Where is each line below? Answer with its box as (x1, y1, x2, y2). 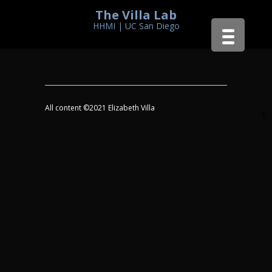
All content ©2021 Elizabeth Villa (44, 103, 155, 113)
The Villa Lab (95, 7, 177, 23)
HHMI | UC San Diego (92, 20, 180, 32)
